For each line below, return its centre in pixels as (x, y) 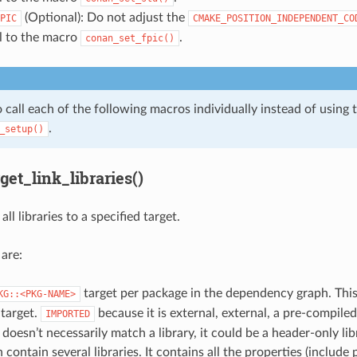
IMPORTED (67, 314)
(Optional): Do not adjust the (104, 17)
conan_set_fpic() (129, 38)
